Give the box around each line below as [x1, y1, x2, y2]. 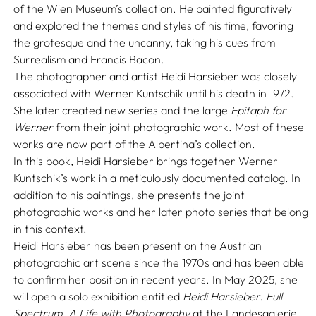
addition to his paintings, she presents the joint [13, 188, 245, 202]
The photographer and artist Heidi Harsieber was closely [13, 69, 298, 83]
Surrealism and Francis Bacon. [13, 52, 168, 66]
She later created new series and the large [13, 103, 231, 117]
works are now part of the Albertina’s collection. [13, 137, 259, 151]
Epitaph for [231, 103, 287, 117]
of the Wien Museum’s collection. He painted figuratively [13, 1, 293, 16]
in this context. [13, 221, 87, 236]
